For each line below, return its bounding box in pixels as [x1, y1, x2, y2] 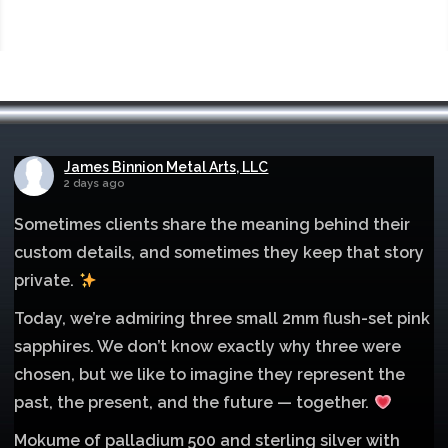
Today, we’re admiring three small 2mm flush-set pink [14, 308, 431, 328]
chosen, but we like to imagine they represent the [14, 364, 406, 384]
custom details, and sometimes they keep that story [14, 242, 425, 262]
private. [14, 270, 79, 290]
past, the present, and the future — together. [14, 392, 374, 412]
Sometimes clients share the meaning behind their [14, 214, 411, 234]
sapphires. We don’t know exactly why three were [14, 336, 402, 356]
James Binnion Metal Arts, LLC [64, 158, 269, 175]
